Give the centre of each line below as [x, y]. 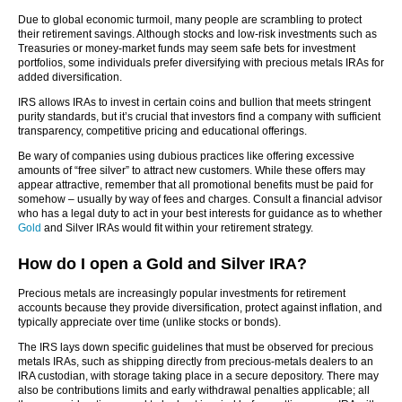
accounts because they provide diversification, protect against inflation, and [200, 308]
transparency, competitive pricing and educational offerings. [162, 131]
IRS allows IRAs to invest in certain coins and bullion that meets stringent [194, 102]
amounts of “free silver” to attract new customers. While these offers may [192, 170]
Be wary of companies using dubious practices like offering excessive [186, 156]
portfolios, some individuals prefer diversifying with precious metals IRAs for [201, 63]
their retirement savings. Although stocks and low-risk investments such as [197, 34]
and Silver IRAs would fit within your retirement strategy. [177, 228]
